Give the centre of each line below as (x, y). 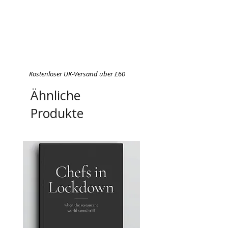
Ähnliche (55, 95)
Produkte (57, 113)
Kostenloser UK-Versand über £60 (77, 74)
